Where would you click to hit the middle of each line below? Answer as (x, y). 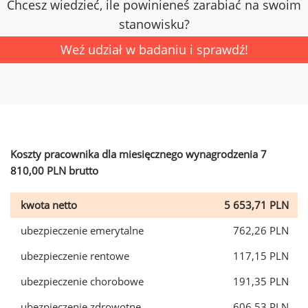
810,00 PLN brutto (54, 170)
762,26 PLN (261, 230)
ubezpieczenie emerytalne (82, 230)
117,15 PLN (261, 256)
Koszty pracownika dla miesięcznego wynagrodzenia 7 (139, 154)
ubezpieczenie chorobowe (82, 281)
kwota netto (49, 205)
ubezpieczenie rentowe (75, 256)
